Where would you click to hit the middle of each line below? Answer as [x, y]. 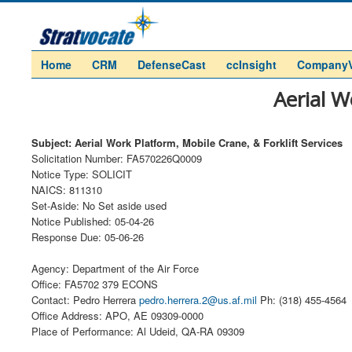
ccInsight [251, 64]
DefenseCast [172, 64]
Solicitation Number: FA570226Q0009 [117, 158]
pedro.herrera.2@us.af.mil [198, 300]
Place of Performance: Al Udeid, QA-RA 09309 [138, 331]
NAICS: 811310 [67, 190]
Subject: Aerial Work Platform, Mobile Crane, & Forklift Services [187, 143]
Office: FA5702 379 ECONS [95, 284]
